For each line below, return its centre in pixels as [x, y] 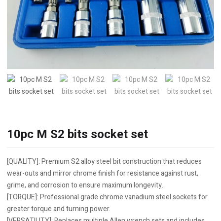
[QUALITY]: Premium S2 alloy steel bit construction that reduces [104, 162]
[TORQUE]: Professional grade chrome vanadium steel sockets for [107, 197]
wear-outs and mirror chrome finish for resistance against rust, [103, 173]
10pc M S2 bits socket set [77, 134]
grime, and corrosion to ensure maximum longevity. [85, 185]
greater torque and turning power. [59, 209]
